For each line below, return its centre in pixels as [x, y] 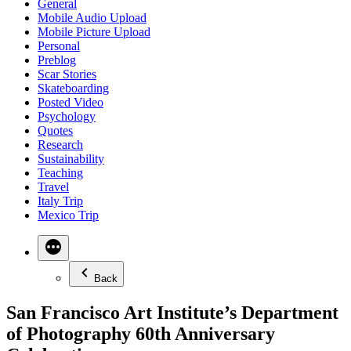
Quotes [55, 130]
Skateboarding [73, 88]
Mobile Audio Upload [92, 18]
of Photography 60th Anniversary [141, 333]
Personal [59, 46]
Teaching [60, 173]
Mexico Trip [68, 215]
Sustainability [71, 159]
